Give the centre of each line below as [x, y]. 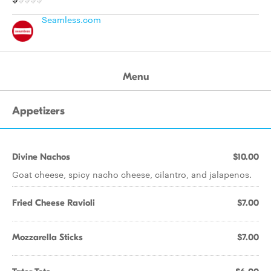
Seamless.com [71, 20]
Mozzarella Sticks [47, 237]
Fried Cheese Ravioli [54, 203]
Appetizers [38, 111]
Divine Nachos [41, 157]
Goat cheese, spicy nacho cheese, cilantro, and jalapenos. [132, 174]
